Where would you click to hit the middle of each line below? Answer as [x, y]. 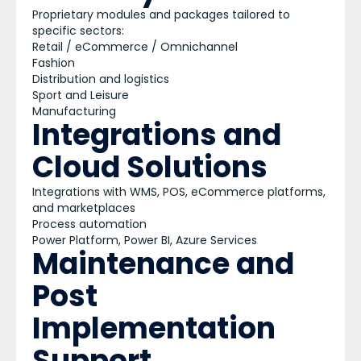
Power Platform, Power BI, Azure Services [145, 240]
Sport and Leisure [81, 95]
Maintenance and [163, 264]
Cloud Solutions [150, 167]
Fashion [54, 63]
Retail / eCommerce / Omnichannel [135, 47]
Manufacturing [74, 111]
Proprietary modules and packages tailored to [161, 15]
